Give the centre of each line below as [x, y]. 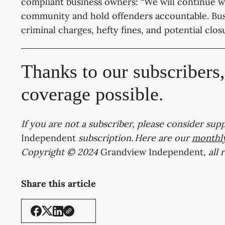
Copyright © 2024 [61, 152]
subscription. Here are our [134, 138]
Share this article [59, 184]
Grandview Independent [152, 152]
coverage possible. [94, 94]
